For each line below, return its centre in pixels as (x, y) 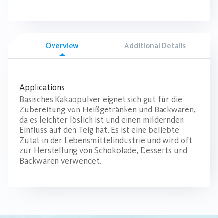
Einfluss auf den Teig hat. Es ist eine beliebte (99, 130)
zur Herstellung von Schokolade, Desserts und (103, 151)
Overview (62, 45)
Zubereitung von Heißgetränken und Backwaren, (108, 110)
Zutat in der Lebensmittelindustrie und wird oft (106, 140)
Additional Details (155, 45)
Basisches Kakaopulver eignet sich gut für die (101, 100)
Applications (42, 87)
